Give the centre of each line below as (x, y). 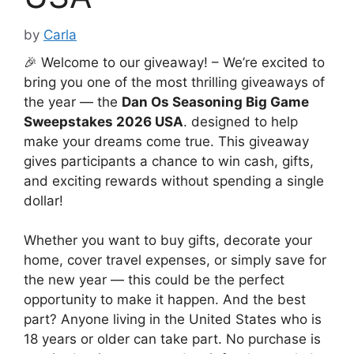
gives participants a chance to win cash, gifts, (169, 161)
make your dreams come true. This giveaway (166, 141)
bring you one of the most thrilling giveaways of (174, 82)
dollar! (43, 200)
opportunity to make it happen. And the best (165, 299)
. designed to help (241, 121)
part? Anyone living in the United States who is (173, 319)
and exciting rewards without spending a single (174, 181)
